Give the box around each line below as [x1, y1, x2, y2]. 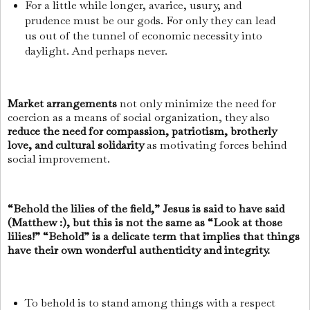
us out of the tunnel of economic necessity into [24, 28, 262, 43]
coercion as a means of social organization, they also [8, 110, 270, 125]
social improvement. [8, 152, 113, 167]
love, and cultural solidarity [8, 138, 144, 153]
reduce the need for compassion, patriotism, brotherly [8, 124, 277, 139]
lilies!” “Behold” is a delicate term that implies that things [8, 228, 300, 244]
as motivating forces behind [144, 138, 286, 153]
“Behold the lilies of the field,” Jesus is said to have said [8, 201, 284, 216]
